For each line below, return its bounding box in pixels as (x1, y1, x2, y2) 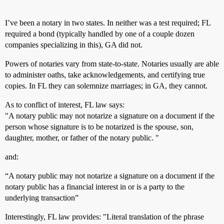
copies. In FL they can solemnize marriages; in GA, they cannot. (5, 81, 207, 90)
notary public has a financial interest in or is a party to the (5, 182, 184, 191)
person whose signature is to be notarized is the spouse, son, (5, 122, 193, 131)
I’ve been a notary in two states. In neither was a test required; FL (5, 18, 210, 27)
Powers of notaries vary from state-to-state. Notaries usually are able (5, 59, 219, 68)
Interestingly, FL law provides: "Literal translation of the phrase (5, 212, 204, 221)
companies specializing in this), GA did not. (5, 40, 142, 49)
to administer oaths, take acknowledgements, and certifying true (5, 70, 205, 79)
